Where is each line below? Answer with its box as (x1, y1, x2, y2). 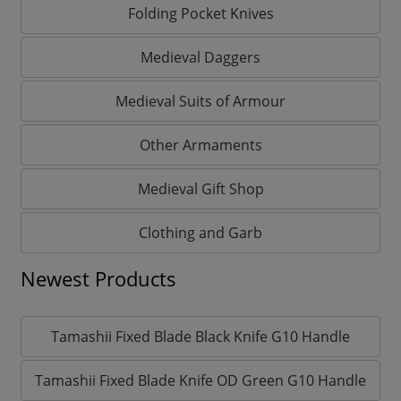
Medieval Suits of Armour (115, 90, 286, 111)
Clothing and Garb (139, 222, 262, 243)
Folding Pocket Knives (127, 3, 274, 23)
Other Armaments (139, 134, 262, 155)
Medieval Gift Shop (137, 178, 264, 199)
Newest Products (21, 265, 176, 292)
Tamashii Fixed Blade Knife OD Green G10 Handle (35, 370, 366, 390)
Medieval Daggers (141, 47, 260, 67)
